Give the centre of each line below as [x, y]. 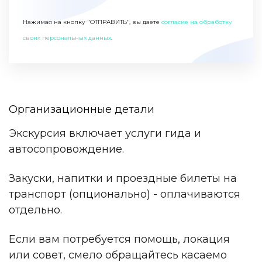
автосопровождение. [66, 149]
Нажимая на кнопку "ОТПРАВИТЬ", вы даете [92, 22]
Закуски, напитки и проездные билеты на [123, 178]
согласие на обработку [197, 22]
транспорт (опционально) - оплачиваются [125, 194]
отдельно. [35, 210]
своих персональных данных [67, 37]
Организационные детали [82, 110]
